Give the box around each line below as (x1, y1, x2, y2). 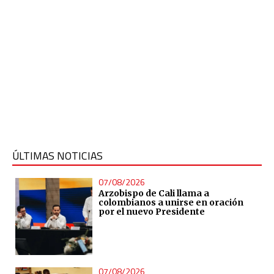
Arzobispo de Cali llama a (98, 188, 209, 199)
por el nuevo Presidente (98, 206, 205, 218)
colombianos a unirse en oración (98, 197, 243, 209)
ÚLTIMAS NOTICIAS (12, 147, 103, 165)
